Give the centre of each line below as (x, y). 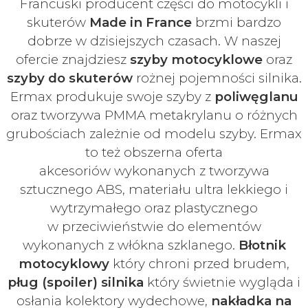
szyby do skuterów (69, 78)
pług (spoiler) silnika (76, 282)
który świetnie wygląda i (222, 282)
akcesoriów (76, 170)
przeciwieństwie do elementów (161, 226)
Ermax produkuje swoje (88, 96)
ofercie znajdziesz (73, 59)
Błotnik (262, 245)
